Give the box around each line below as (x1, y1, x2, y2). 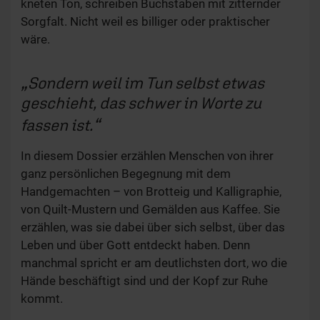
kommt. (21, 291, 63, 306)
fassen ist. (21, 115, 93, 134)
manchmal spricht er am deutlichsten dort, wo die (21, 256, 287, 270)
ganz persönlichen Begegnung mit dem (21, 166, 231, 181)
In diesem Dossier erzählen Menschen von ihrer (21, 149, 274, 163)
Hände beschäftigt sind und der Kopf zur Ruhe (21, 274, 268, 288)
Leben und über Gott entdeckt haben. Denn (21, 238, 250, 252)
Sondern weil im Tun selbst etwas (28, 73, 264, 92)
